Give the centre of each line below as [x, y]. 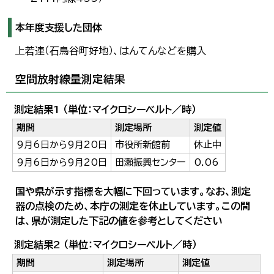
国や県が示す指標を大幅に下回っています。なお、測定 [133, 191]
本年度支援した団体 [59, 28]
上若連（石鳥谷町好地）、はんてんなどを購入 [111, 51]
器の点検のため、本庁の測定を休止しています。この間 [133, 206]
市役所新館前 [143, 145]
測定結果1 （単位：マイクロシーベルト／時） [105, 109]
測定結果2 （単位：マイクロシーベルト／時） [106, 245]
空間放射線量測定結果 [70, 79]
